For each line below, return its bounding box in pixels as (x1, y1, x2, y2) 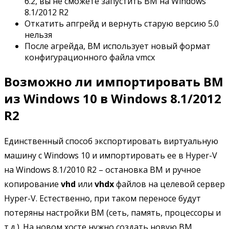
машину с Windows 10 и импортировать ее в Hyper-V (4, 150, 217, 162)
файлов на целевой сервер (114, 178, 225, 190)
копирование (4, 178, 61, 190)
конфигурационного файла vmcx (25, 52, 155, 63)
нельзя (25, 29, 52, 41)
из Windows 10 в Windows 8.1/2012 (4, 90, 221, 107)
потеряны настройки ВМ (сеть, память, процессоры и (4, 207, 221, 219)
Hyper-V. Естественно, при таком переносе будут (4, 193, 201, 204)
